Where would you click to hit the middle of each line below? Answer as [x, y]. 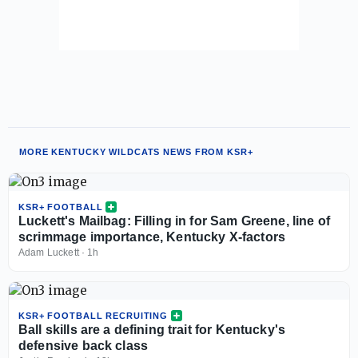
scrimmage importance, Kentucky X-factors [152, 237]
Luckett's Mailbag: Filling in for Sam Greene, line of [174, 221]
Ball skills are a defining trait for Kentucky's [152, 329]
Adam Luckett [49, 252]
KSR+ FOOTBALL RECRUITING [93, 315]
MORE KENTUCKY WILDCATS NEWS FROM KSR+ [136, 151]
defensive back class [83, 345]
